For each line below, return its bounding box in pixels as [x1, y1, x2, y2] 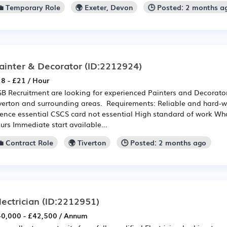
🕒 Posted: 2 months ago [121, 137, 207, 147]
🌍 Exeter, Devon [75, 2, 133, 13]
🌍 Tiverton [68, 137, 106, 147]
